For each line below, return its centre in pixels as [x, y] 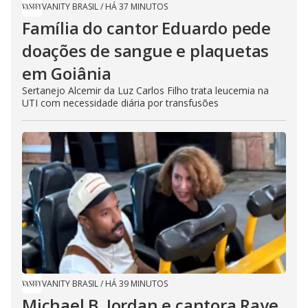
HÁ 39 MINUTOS [136, 283]
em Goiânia [67, 73]
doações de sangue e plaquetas [146, 50]
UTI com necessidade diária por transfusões [120, 102]
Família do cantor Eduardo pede [146, 27]
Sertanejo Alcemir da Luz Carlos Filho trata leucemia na [145, 90]
